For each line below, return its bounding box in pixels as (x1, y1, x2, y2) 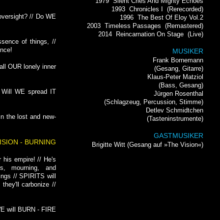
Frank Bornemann (153, 56, 203, 64)
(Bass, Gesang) (159, 82, 203, 89)
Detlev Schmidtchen (146, 107, 203, 114)
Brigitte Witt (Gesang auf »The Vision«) (92, 141, 203, 148)
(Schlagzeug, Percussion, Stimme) (104, 98, 203, 106)
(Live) (184, 30, 203, 38)
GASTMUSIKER (154, 132, 203, 139)
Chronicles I (129, 5, 163, 13)
